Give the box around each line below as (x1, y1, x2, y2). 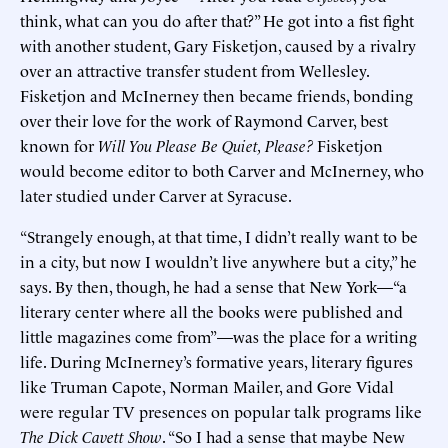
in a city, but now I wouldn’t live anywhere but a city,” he (20, 249, 417, 272)
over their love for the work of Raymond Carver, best (20, 108, 388, 131)
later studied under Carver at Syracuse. (20, 183, 292, 206)
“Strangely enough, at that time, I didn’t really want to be (20, 224, 418, 247)
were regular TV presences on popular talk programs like (20, 399, 422, 422)
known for (20, 133, 98, 156)
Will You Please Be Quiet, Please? (98, 133, 317, 156)
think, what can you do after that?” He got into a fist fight (20, 8, 414, 31)
